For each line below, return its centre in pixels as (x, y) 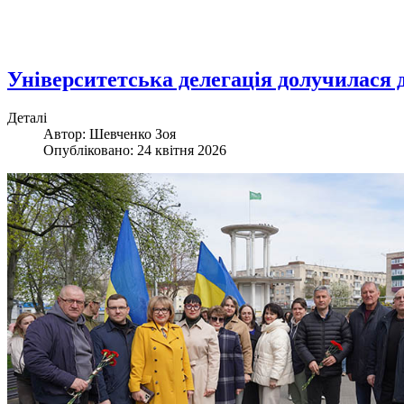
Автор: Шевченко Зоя (110, 134)
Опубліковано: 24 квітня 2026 (135, 151)
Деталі (27, 118)
